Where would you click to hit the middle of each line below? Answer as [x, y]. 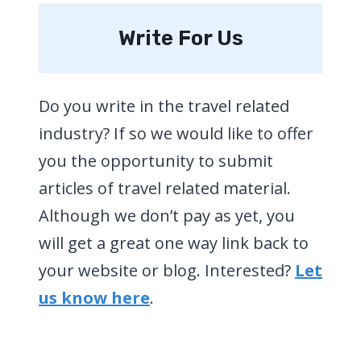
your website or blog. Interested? [167, 270]
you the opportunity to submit [156, 160]
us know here [94, 297]
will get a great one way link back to [174, 243]
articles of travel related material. [165, 188]
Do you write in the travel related [164, 106]
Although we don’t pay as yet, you [167, 215]
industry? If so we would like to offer [176, 133]
